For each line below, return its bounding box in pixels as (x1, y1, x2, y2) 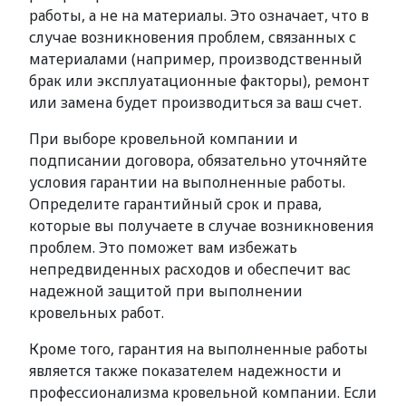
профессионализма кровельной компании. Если (29, 382, 377, 402)
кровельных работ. (29, 303, 164, 323)
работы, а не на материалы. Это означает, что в (29, 5, 369, 25)
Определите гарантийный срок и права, (29, 194, 322, 214)
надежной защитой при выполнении (29, 281, 303, 301)
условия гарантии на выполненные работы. (29, 172, 345, 192)
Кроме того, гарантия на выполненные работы (29, 339, 368, 359)
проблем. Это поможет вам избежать (29, 237, 297, 257)
